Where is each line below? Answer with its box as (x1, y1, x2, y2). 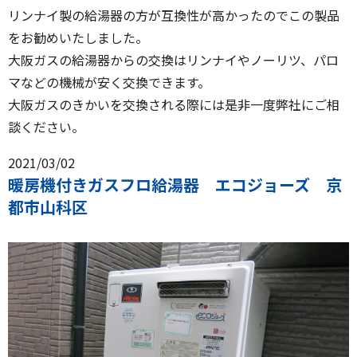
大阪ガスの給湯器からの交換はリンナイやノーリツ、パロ (8, 50, 339, 70)
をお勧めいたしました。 (8, 28, 148, 48)
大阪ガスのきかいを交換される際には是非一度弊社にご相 (8, 95, 339, 115)
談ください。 (8, 117, 84, 137)
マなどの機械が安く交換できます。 (8, 73, 210, 92)
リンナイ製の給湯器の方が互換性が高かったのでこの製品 (8, 6, 339, 25)
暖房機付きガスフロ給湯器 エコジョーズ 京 (8, 173, 342, 197)
